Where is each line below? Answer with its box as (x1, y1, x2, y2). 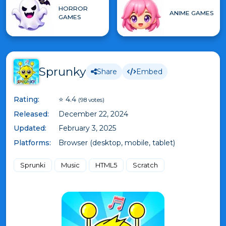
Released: (14, 109, 49, 119)
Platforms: (14, 138, 51, 147)
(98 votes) (78, 96, 104, 103)
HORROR (59, 5, 88, 12)
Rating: (14, 95, 39, 104)
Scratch (133, 160, 158, 169)
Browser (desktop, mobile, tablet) (59, 138, 175, 147)
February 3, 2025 (59, 124, 116, 133)
